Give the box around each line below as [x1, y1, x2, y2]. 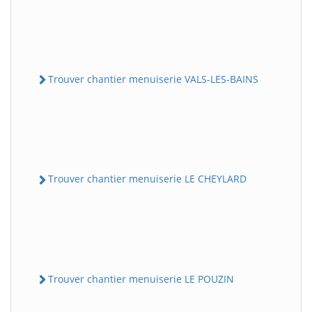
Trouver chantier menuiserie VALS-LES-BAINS [48, 72, 258, 86]
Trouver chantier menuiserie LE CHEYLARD [48, 172, 247, 186]
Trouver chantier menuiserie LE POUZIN [48, 272, 234, 286]
